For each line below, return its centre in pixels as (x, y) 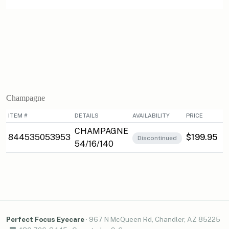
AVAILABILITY (151, 116)
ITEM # (18, 116)
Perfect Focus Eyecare (45, 220)
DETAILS (87, 116)
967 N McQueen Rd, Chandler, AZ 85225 (155, 220)
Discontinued (157, 138)
